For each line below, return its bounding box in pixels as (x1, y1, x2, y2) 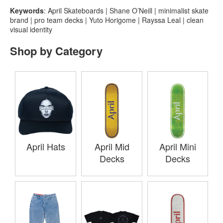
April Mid (94, 139, 129, 153)
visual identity (10, 24, 52, 34)
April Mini (159, 139, 196, 153)
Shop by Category (10, 42, 103, 59)
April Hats (26, 139, 65, 153)
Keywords (10, 5, 44, 15)
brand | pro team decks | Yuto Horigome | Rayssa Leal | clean (10, 14, 204, 25)
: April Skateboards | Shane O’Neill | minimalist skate (44, 5, 209, 15)
